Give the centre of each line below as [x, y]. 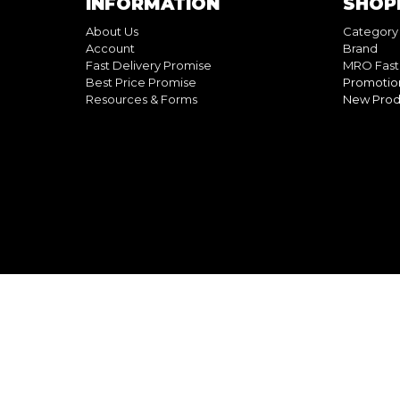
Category [371, 31]
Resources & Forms [142, 99]
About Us [112, 31]
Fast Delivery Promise [149, 65]
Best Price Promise [141, 82]
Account [110, 48]
